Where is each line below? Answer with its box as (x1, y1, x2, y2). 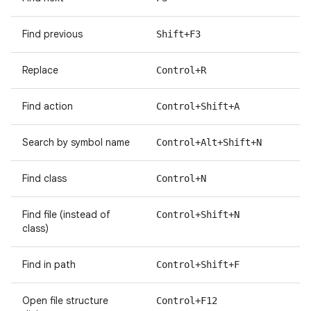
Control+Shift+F (156, 259, 239, 270)
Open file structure (22, 294, 108, 307)
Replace (22, 64, 58, 76)
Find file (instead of (22, 208, 110, 221)
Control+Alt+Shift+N (156, 137, 262, 148)
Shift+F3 (156, 28, 201, 40)
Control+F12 (156, 295, 217, 306)
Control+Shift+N (156, 209, 239, 220)
